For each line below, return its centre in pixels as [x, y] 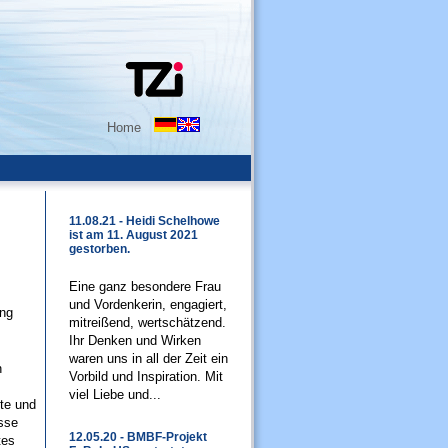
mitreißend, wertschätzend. [147, 322]
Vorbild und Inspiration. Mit [146, 376]
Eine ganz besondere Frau [145, 286]
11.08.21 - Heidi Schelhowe [144, 221]
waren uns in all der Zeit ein [148, 358]
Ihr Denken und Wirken [135, 340]
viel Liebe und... [115, 394]
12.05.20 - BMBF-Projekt [138, 437]
